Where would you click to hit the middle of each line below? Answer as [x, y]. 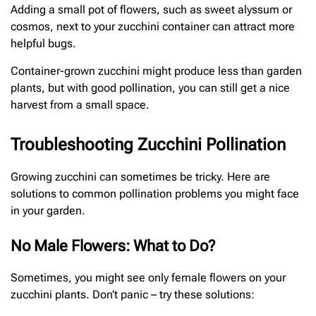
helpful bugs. [43, 44]
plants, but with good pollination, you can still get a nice [150, 87]
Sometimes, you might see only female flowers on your [148, 277]
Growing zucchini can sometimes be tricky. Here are [140, 176]
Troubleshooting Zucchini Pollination [148, 144]
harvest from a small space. [80, 104]
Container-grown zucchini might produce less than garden [156, 71]
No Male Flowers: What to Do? [113, 245]
